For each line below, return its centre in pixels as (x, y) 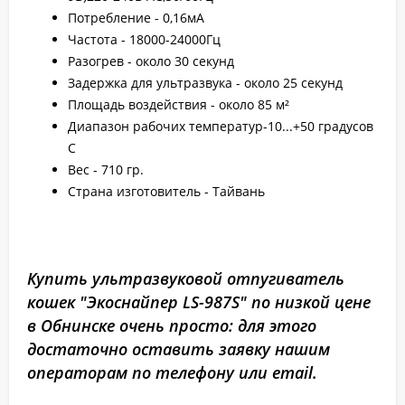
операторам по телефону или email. (172, 373)
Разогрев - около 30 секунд (151, 61)
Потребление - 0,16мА (136, 18)
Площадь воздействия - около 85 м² (179, 105)
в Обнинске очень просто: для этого (172, 326)
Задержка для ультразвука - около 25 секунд (205, 83)
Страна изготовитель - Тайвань (166, 192)
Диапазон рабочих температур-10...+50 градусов (221, 127)
